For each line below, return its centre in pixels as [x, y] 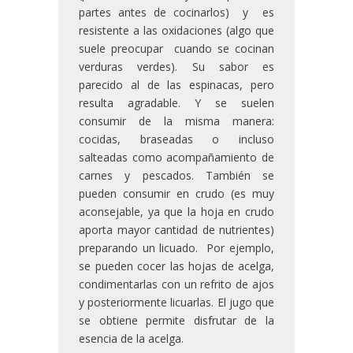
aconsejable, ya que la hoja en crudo [176, 212]
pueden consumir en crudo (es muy [176, 194]
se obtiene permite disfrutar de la [176, 321]
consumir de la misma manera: [176, 121]
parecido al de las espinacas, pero [176, 85]
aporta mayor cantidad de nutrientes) [176, 230]
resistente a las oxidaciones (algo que [176, 31]
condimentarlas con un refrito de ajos [176, 284]
